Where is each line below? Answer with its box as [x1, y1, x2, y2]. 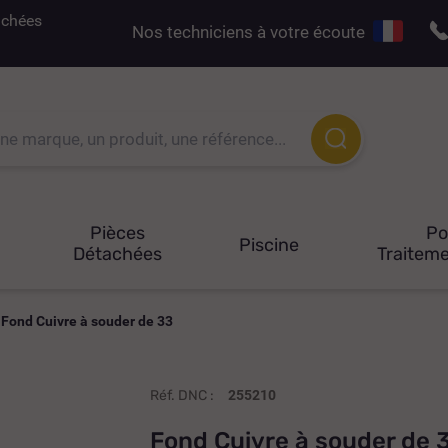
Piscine [239, 233, 300, 256]
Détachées [72, 242, 162, 265]
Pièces [89, 221, 145, 244]
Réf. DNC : [150, 386, 215, 404]
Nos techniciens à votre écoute [132, 22, 373, 42]
